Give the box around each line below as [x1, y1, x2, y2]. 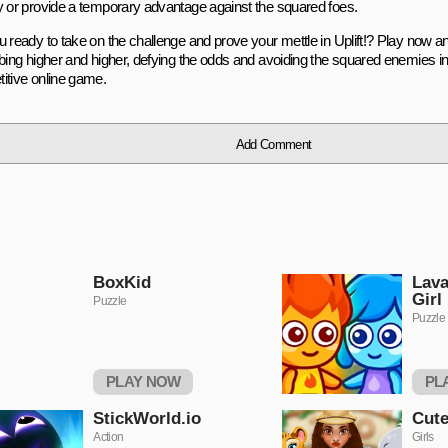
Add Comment [235, 137, 312, 152]
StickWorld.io [93, 409, 202, 428]
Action [93, 430, 124, 444]
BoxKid [93, 273, 152, 292]
